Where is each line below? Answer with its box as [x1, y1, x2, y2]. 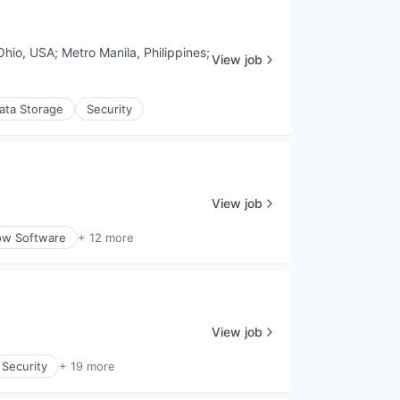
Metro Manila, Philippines [62, 45, 207, 61]
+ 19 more [59, 359, 115, 374]
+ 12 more [78, 230, 134, 246]
